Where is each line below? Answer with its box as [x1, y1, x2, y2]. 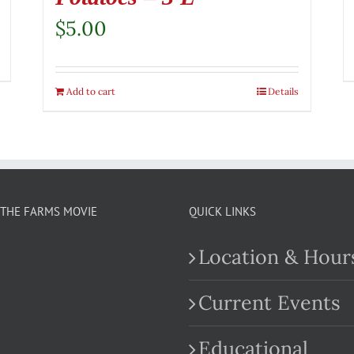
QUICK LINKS [189, 203, 256, 219]
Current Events [198, 289, 341, 315]
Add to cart [66, 85, 115, 97]
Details [267, 85, 299, 97]
